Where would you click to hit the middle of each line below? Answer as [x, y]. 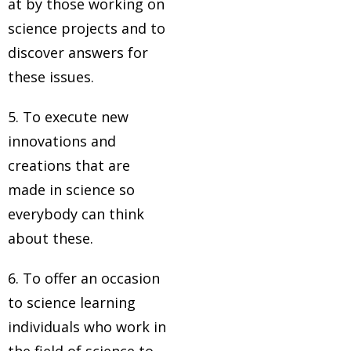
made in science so [71, 190]
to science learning [72, 302]
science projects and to [87, 28]
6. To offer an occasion [84, 278]
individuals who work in [87, 327]
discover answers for [78, 52]
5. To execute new [68, 117]
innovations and [62, 141]
